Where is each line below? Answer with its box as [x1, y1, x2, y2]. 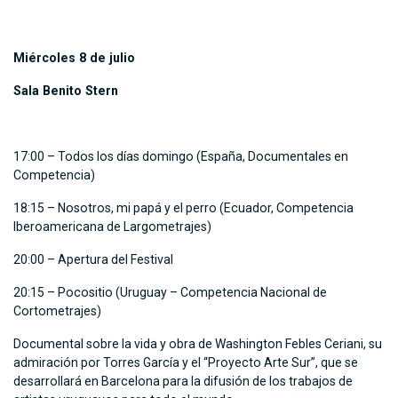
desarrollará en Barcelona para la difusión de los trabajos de [13, 374, 353, 389]
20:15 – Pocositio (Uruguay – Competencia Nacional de [13, 285, 327, 300]
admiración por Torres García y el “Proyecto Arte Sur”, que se [13, 355, 358, 370]
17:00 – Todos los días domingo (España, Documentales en [13, 149, 348, 164]
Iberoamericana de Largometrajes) [13, 219, 211, 235]
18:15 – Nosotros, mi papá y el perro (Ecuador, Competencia [13, 201, 354, 216]
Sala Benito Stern [13, 84, 118, 99]
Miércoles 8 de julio [13, 51, 135, 66]
